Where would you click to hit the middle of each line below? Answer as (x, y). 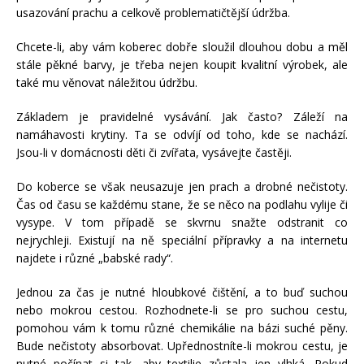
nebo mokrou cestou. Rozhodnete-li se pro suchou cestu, (182, 310)
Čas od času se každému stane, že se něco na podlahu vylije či (182, 204)
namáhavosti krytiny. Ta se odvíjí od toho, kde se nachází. (182, 134)
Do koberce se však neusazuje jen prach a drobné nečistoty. (182, 186)
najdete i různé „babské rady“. (95, 258)
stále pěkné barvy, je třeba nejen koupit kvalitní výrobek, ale (182, 64)
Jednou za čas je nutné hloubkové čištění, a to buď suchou (182, 292)
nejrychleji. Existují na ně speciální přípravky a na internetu (182, 240)
